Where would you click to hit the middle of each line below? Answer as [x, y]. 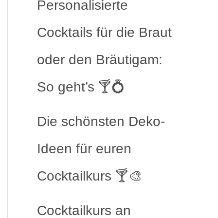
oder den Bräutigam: [100, 60]
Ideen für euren [84, 149]
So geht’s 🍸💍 [81, 87]
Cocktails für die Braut [104, 32]
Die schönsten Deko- [101, 121]
